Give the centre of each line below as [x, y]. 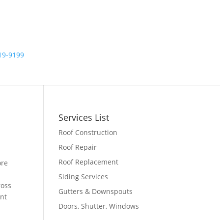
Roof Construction [88, 132]
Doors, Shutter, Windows [99, 206]
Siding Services [83, 177]
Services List [84, 117]
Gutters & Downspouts [96, 191]
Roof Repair [78, 147]
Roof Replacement [89, 162]
